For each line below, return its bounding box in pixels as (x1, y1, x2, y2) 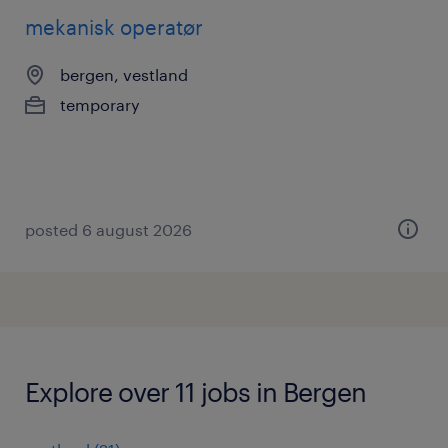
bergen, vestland (60, 65, 188, 84)
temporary (60, 95, 140, 114)
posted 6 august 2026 (25, 220, 192, 239)
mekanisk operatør (25, 15, 203, 39)
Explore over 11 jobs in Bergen (25, 376, 366, 407)
